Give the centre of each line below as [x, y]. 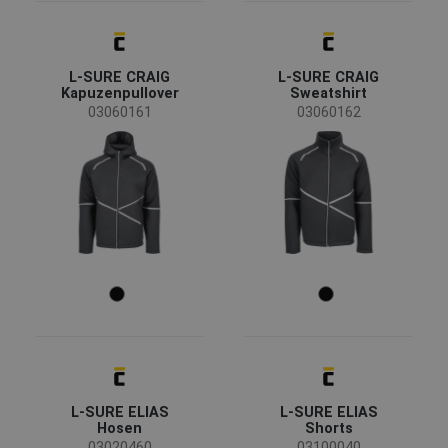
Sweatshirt [328, 93]
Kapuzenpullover [119, 93]
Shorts [328, 428]
